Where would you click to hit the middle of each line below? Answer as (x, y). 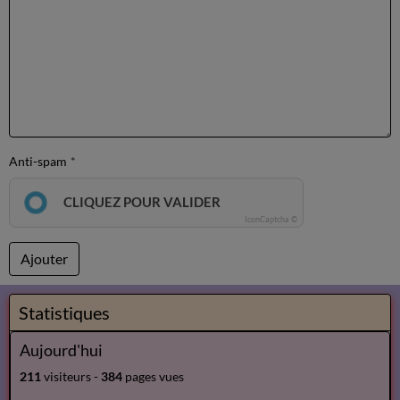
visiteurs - (71, 376)
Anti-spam (38, 161)
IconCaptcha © (271, 219)
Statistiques (64, 312)
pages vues (153, 376)
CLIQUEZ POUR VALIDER (142, 202)
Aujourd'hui (61, 350)
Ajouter (44, 258)
